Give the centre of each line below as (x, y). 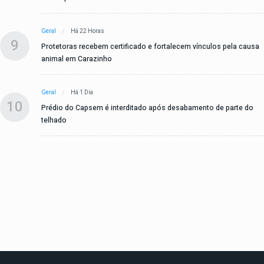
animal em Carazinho (77, 59)
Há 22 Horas (88, 32)
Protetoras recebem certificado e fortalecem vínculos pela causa (150, 47)
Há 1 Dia (82, 93)
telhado (54, 121)
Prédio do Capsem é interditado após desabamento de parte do (147, 108)
